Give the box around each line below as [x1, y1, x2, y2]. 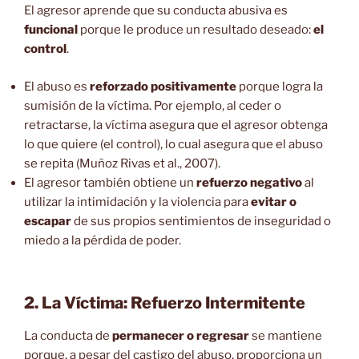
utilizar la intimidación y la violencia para [24, 194, 251, 209]
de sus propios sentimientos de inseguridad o [71, 213, 331, 228]
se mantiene [249, 329, 322, 344]
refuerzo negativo [196, 175, 302, 190]
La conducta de [24, 329, 112, 344]
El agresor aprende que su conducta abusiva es [24, 3, 288, 18]
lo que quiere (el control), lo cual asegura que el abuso [24, 136, 323, 151]
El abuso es [24, 79, 90, 94]
